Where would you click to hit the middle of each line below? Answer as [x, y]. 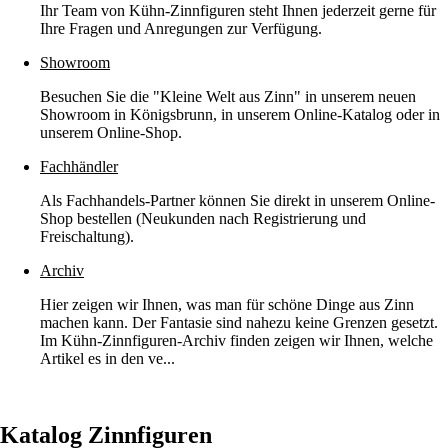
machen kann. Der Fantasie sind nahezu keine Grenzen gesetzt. [239, 322]
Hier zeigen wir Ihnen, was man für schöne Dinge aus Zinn [227, 304]
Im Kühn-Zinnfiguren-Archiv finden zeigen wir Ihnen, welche [236, 340]
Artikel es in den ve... [107, 358]
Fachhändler [79, 166]
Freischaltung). [87, 236]
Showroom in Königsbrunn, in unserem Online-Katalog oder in [240, 114]
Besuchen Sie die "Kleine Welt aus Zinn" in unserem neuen [228, 96]
